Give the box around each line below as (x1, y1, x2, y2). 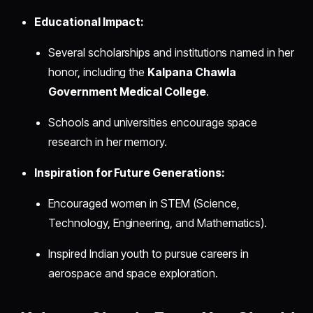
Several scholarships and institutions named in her (48, 45, 294, 60)
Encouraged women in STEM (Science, (48, 196, 240, 211)
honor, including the (48, 65, 148, 80)
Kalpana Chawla (147, 65, 236, 80)
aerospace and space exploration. (48, 266, 218, 281)
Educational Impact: (34, 15, 145, 29)
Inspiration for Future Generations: (34, 166, 225, 180)
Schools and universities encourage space (48, 115, 258, 130)
